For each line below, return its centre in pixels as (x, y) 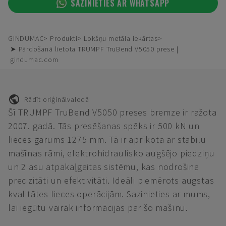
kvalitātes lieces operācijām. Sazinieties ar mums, (109, 194)
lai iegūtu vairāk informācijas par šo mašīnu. (98, 208)
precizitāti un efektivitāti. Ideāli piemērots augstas (111, 180)
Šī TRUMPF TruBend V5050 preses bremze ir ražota (112, 112)
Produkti (64, 38)
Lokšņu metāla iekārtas (121, 38)
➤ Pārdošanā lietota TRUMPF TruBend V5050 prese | (94, 49)
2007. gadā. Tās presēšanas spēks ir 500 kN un (104, 126)
